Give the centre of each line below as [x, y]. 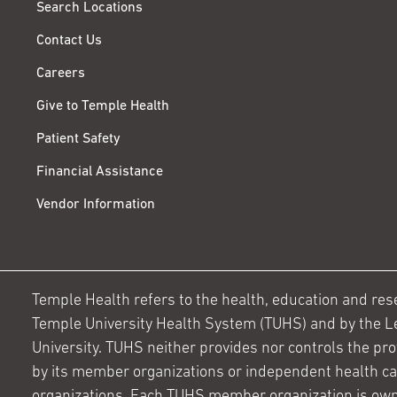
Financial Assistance [100, 172]
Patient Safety [78, 140]
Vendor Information [96, 205]
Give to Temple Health [103, 107]
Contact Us [69, 41]
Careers [61, 74]
